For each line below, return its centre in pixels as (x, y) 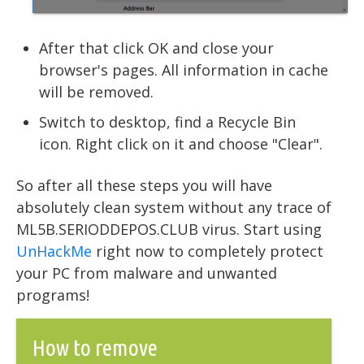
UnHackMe (54, 251)
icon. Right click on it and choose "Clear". (181, 143)
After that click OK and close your (156, 48)
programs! (53, 295)
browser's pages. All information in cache (184, 69)
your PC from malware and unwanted (147, 273)
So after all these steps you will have (144, 185)
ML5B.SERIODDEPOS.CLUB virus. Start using (169, 229)
